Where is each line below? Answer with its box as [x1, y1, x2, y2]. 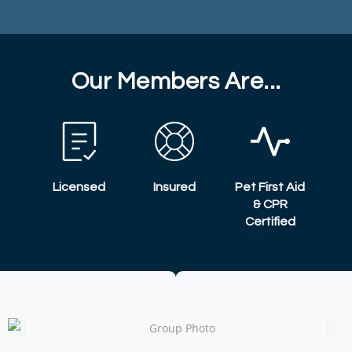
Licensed [53, 180, 106, 193]
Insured [153, 180, 196, 193]
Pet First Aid [235, 180, 306, 193]
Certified [244, 214, 295, 228]
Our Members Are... [71, 68, 281, 93]
